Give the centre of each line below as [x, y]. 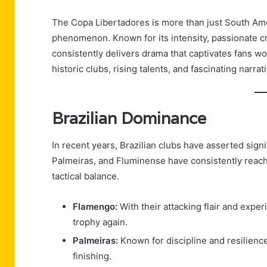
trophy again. [100, 222]
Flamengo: [95, 206]
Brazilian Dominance [129, 119]
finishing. [92, 256]
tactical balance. [86, 176]
